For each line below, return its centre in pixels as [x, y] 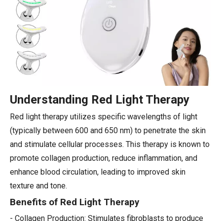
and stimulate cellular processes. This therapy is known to [110, 144]
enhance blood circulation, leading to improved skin [98, 172]
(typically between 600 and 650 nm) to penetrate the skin [108, 130]
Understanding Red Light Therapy [100, 99]
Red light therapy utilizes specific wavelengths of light [104, 116]
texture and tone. [38, 185]
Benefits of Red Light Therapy [74, 202]
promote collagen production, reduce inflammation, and [104, 158]
